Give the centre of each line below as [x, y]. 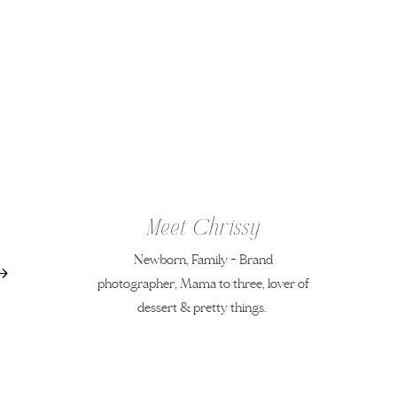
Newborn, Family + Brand [203, 260]
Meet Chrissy [204, 230]
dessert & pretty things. [203, 308]
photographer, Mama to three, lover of [203, 284]
